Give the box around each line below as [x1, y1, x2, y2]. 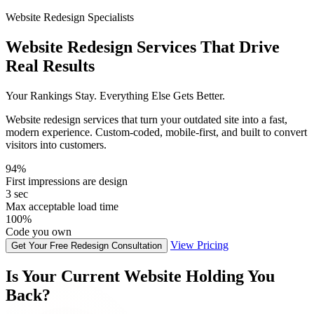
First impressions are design [6, 175, 128, 187]
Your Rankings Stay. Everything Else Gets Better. [6, 89, 225, 102]
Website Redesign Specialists [6, 11, 134, 23]
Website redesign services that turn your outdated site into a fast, [6, 113, 287, 125]
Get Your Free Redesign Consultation [11, 240, 162, 251]
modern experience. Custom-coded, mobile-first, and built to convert [6, 125, 307, 138]
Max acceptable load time [6, 200, 118, 212]
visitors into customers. [6, 138, 107, 151]
